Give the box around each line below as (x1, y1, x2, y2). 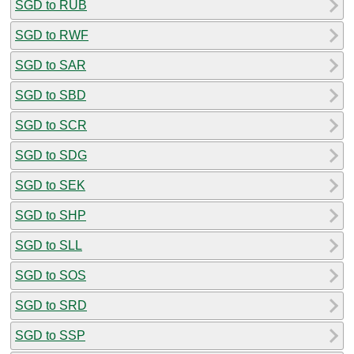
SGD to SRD (15, 298, 87, 312)
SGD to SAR (15, 58, 86, 72)
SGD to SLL (15, 238, 82, 252)
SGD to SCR (15, 118, 87, 132)
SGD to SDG (15, 148, 87, 162)
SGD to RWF (15, 28, 88, 42)
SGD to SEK (15, 178, 85, 192)
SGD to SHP (15, 208, 86, 222)
